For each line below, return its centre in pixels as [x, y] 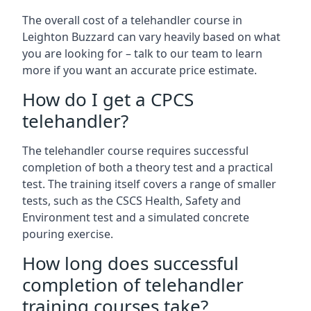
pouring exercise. [68, 234]
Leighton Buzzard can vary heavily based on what [151, 37]
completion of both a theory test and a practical [148, 167]
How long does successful [131, 263]
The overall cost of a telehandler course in [132, 20]
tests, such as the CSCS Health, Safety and [132, 201]
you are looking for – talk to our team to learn [142, 53]
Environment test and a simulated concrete [136, 217]
